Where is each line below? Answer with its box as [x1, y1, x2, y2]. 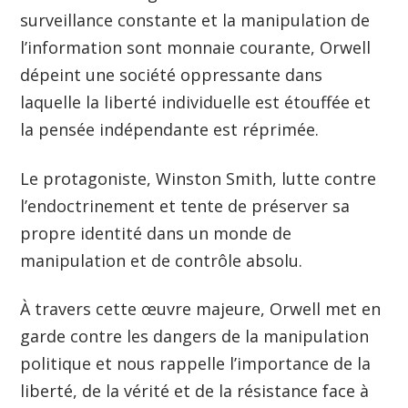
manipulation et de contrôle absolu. [20, 249, 308, 271]
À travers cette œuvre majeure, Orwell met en [20, 298, 382, 321]
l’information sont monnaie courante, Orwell [20, 36, 372, 59]
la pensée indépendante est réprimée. [20, 118, 324, 141]
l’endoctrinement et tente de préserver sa [20, 194, 351, 217]
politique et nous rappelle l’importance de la [20, 352, 372, 375]
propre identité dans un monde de [20, 221, 292, 244]
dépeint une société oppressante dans [20, 64, 323, 87]
